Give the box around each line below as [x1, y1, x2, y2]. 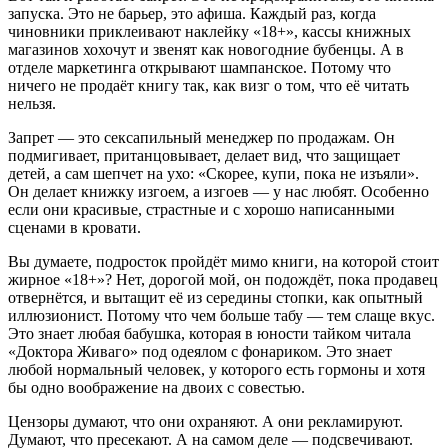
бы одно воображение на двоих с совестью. [8, 379, 305, 396]
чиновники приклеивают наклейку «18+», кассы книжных [8, 23, 411, 40]
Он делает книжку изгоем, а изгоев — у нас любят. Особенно [8, 183, 429, 200]
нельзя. [8, 95, 56, 112]
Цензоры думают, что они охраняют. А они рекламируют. [8, 413, 403, 430]
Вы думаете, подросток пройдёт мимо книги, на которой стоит [8, 253, 439, 270]
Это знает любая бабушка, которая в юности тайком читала [8, 325, 411, 342]
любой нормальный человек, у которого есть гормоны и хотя [8, 361, 425, 378]
